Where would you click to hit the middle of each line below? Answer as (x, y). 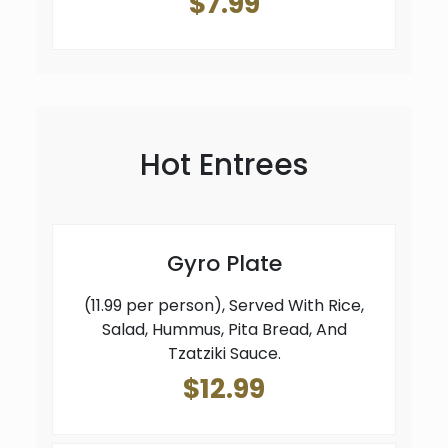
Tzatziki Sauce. (224, 353)
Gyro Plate (224, 263)
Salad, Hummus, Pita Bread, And (224, 329)
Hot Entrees (224, 164)
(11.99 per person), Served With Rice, (224, 305)
